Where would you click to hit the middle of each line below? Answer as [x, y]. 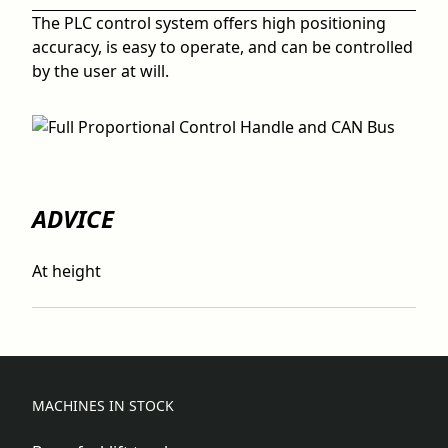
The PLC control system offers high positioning [209, 22]
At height [66, 270]
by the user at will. [100, 70]
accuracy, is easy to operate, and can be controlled [222, 46]
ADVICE [73, 218]
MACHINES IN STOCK [103, 406]
